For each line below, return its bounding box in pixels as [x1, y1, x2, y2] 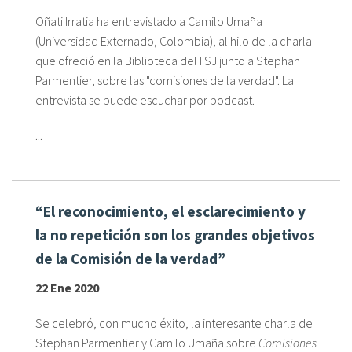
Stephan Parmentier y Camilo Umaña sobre [35, 334, 258, 350]
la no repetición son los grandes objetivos [35, 225, 315, 245]
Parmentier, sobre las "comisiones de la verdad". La [35, 72, 294, 89]
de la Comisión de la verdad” [35, 249, 225, 269]
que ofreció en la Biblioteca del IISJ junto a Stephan [35, 53, 300, 69]
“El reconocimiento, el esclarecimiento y [35, 202, 306, 222]
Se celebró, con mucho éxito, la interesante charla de [35, 314, 313, 331]
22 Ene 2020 [35, 279, 99, 295]
